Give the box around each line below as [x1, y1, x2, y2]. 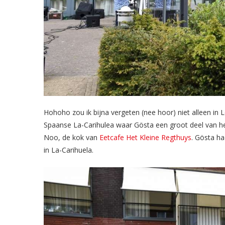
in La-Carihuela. [44, 145, 93, 155]
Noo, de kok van [44, 132, 99, 142]
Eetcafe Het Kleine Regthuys [99, 132, 191, 142]
